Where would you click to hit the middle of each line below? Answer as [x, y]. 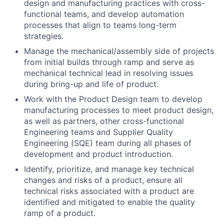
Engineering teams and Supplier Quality [98, 132]
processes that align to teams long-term [100, 25]
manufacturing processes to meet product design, [119, 110]
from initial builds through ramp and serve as [109, 62]
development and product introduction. [98, 154]
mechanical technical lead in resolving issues [108, 73]
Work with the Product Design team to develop [113, 99]
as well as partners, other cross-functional [104, 121]
